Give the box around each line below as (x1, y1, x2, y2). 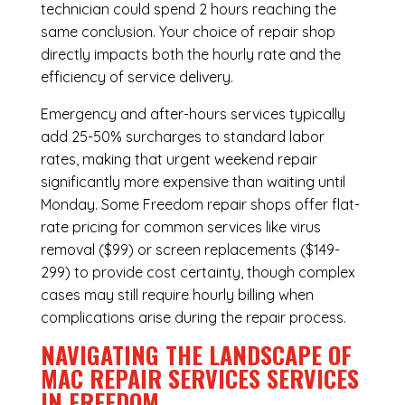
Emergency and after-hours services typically (40, 105, 345, 124)
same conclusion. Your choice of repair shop (40, 23, 335, 42)
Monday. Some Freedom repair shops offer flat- (40, 195, 360, 214)
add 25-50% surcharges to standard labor (40, 127, 325, 146)
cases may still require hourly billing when (40, 286, 314, 305)
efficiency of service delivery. (40, 68, 233, 87)
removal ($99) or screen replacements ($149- (40, 240, 340, 259)
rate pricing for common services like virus (40, 218, 321, 237)
